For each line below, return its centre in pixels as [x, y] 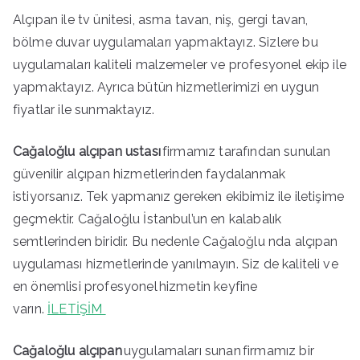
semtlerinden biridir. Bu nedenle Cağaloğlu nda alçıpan [176, 241]
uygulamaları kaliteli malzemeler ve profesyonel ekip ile [180, 64]
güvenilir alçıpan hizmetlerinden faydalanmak [149, 174]
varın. [31, 309]
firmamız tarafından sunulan [247, 151]
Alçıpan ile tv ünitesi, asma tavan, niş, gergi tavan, [161, 19]
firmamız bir [278, 350]
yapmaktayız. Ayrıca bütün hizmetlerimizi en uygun [166, 87]
